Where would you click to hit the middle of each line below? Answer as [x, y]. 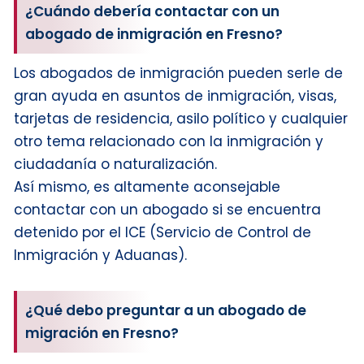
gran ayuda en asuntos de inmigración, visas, [175, 95]
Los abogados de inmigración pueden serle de [178, 73]
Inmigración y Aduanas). [100, 255]
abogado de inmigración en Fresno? [154, 34]
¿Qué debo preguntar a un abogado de [166, 310]
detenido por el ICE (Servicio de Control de [162, 232]
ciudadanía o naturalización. [115, 164]
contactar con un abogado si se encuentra [167, 209]
